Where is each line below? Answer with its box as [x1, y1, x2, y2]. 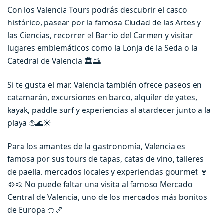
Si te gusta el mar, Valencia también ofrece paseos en [7, 79, 202, 90]
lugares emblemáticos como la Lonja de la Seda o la [7, 43, 197, 54]
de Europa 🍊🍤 [7, 204, 63, 216]
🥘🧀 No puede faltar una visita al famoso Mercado [7, 179, 193, 190]
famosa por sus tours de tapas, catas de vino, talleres [7, 153, 204, 165]
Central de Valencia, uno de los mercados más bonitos [7, 192, 207, 203]
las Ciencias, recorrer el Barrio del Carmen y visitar [7, 30, 193, 41]
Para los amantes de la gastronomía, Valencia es [7, 141, 185, 152]
